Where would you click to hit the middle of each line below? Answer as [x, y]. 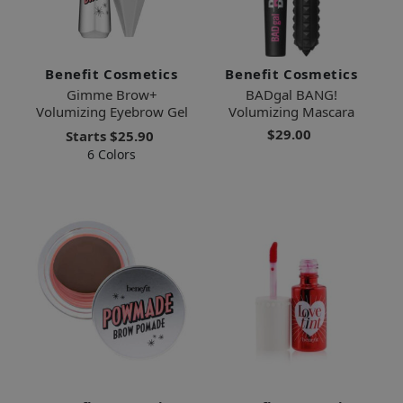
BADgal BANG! [291, 94]
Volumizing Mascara [291, 111]
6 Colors [112, 154]
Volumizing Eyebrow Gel [112, 111]
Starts [87, 135]
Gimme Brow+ [112, 94]
